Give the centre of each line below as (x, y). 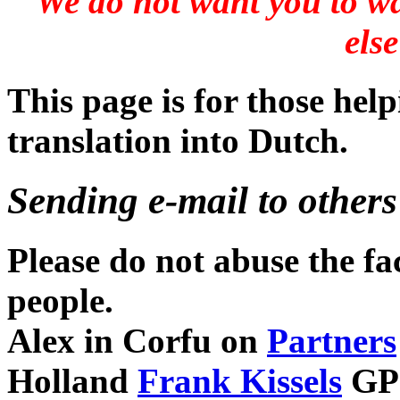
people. (60, 300)
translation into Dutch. (178, 141)
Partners (332, 340)
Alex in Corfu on (137, 340)
